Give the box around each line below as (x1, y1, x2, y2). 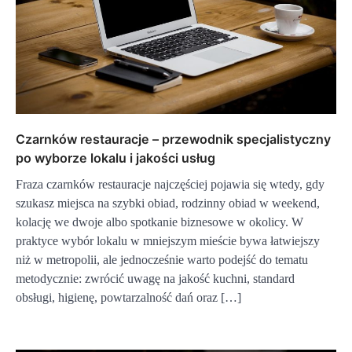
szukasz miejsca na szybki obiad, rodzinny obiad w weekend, (16, 196, 320, 211)
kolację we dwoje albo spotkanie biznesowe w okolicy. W (16, 215, 303, 229)
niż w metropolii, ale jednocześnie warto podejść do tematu (16, 253, 308, 267)
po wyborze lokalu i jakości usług (16, 150, 215, 167)
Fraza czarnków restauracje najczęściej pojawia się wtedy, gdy (16, 178, 324, 192)
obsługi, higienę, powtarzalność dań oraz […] (16, 291, 241, 305)
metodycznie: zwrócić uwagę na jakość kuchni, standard (16, 272, 295, 286)
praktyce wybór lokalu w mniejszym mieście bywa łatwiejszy (16, 234, 320, 248)
